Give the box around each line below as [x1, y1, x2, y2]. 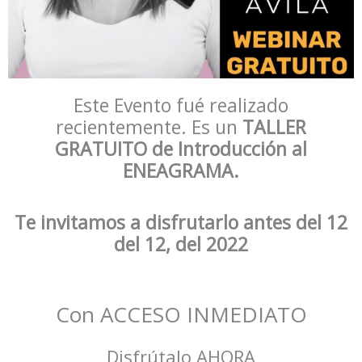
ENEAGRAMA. [123, 158, 239, 183]
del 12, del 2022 [114, 230, 248, 257]
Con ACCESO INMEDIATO [55, 299, 307, 329]
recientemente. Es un [56, 114, 242, 140]
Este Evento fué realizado [74, 92, 288, 118]
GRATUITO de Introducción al [55, 136, 307, 162]
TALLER [242, 114, 306, 140]
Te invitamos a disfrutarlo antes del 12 [15, 208, 347, 235]
